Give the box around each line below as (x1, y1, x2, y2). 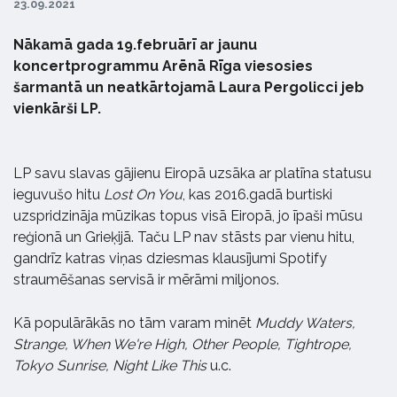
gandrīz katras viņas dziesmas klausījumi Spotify (13, 250, 327, 267)
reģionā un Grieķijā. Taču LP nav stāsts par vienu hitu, (13, 229, 354, 245)
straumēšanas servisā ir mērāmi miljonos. (13, 271, 279, 288)
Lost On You (104, 186, 183, 203)
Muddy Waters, (255, 315, 355, 331)
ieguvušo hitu (13, 186, 104, 203)
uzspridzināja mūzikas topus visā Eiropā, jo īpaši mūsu (13, 207, 362, 224)
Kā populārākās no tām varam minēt (13, 315, 255, 331)
